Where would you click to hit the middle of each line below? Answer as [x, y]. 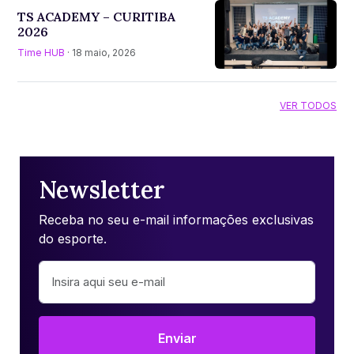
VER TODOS [308, 105]
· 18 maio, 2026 [100, 52]
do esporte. [73, 238]
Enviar [177, 338]
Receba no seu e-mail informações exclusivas [176, 219]
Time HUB [41, 52]
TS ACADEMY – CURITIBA [96, 16]
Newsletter [102, 189]
